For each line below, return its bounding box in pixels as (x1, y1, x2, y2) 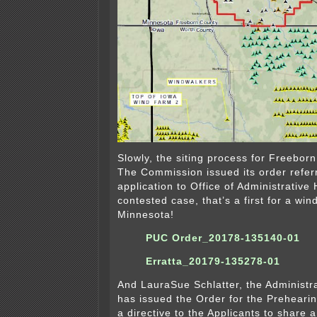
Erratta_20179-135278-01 (146, 256, 284, 267)
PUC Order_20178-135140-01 (146, 233, 300, 244)
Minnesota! (117, 209, 174, 221)
